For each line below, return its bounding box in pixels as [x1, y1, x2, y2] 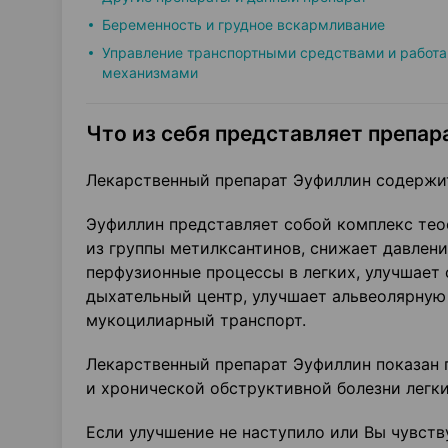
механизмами [102, 64, 198, 81]
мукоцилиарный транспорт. [86, 310, 306, 330]
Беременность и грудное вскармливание [102, 16, 385, 33]
